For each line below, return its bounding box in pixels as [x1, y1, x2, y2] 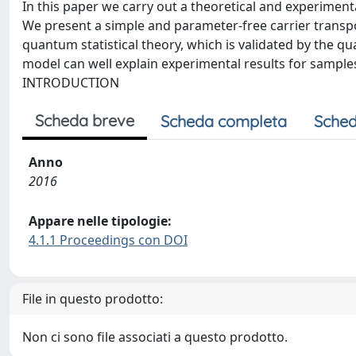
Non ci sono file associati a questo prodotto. [22, 328, 288, 346]
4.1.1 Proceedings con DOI [29, 231, 188, 249]
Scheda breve [35, 110, 134, 130]
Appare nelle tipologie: [29, 212, 172, 230]
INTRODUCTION [22, 74, 119, 91]
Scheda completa [161, 111, 287, 131]
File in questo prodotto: [22, 290, 163, 308]
